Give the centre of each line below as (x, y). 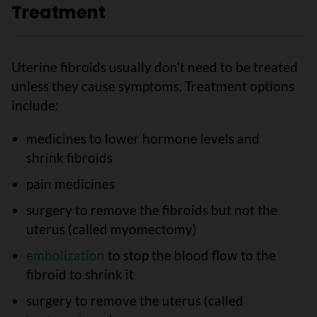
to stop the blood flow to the (191, 255)
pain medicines (70, 184)
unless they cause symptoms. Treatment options (153, 86)
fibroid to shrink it (80, 274)
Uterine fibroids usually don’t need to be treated (155, 67)
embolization (65, 255)
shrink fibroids (69, 157)
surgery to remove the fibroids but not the (151, 210)
